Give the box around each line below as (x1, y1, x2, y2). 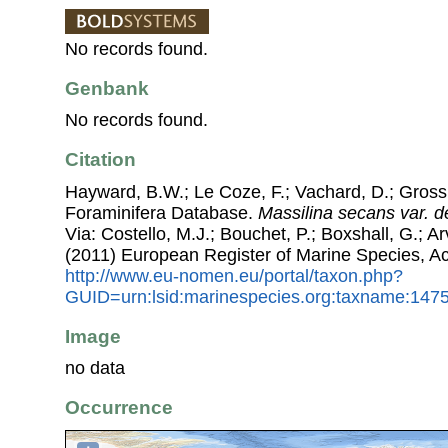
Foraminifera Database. (65, 202, 258, 223)
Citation (65, 149, 136, 171)
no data (65, 358, 125, 379)
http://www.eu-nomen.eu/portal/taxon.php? (65, 265, 403, 286)
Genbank (65, 77, 149, 99)
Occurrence (65, 397, 173, 419)
